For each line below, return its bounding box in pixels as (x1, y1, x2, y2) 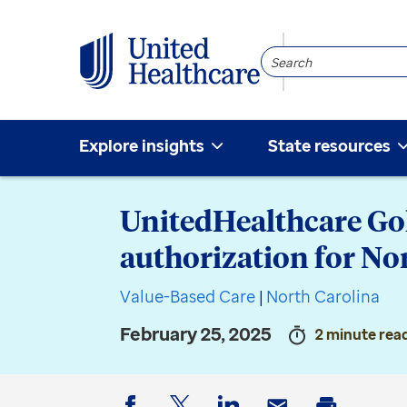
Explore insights (79, 134, 204, 156)
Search (260, 45, 320, 70)
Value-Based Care (120, 285, 255, 307)
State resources (268, 134, 391, 156)
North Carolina (266, 285, 380, 307)
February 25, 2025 (120, 322, 272, 346)
